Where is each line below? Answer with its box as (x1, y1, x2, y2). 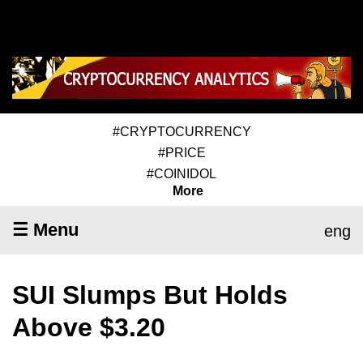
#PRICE (157, 145, 206, 160)
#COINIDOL (147, 166, 216, 181)
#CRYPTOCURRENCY (112, 124, 251, 139)
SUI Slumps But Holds (12, 280, 288, 310)
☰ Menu (12, 219, 79, 240)
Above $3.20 (12, 312, 165, 342)
